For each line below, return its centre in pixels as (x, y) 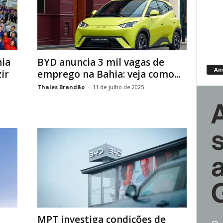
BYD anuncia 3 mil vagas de (101, 62)
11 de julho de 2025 (118, 87)
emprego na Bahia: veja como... (109, 74)
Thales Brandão (61, 87)
